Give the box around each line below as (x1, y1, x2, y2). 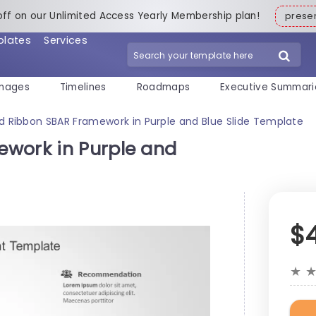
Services (44, 32, 87, 47)
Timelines (59, 80, 107, 95)
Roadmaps (136, 80, 190, 95)
